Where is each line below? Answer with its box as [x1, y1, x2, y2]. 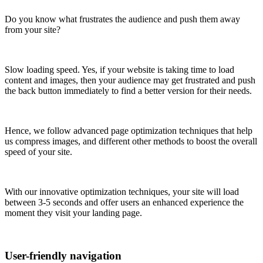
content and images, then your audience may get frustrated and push [5, 75, 255, 85]
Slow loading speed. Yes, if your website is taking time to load [5, 65, 234, 75]
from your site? [5, 25, 60, 35]
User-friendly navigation [5, 249, 122, 262]
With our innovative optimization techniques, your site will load [5, 187, 239, 197]
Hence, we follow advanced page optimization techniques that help [5, 126, 252, 136]
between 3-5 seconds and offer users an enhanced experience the [5, 197, 244, 207]
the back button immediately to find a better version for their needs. [5, 86, 252, 96]
